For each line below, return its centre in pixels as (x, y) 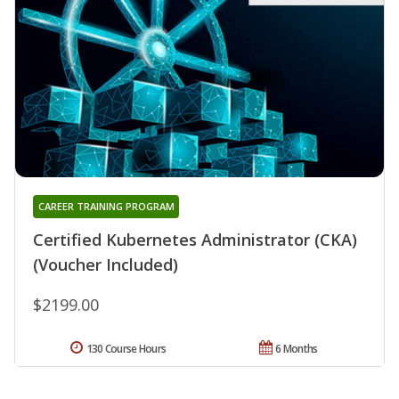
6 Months (297, 349)
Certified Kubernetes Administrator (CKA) (195, 240)
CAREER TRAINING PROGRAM (106, 207)
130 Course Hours (126, 349)
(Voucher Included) (106, 265)
